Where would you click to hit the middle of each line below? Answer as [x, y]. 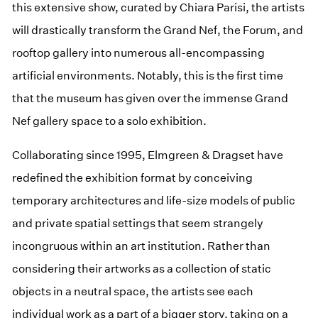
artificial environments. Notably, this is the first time [148, 75]
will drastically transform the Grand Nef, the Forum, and [158, 30]
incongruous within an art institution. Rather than [142, 246]
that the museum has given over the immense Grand [150, 98]
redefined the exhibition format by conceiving [133, 177]
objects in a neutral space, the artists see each [133, 291]
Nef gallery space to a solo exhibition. [110, 121]
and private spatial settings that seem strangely [138, 223]
